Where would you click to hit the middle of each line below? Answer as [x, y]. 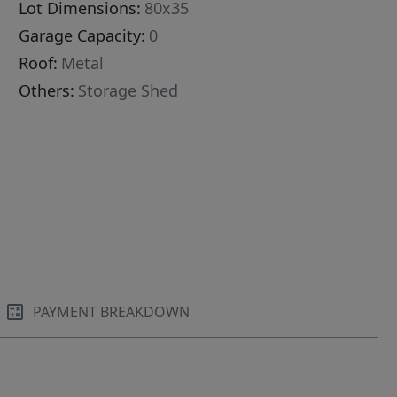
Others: [47, 91]
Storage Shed [128, 91]
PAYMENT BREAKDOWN [112, 312]
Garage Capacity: [82, 36]
